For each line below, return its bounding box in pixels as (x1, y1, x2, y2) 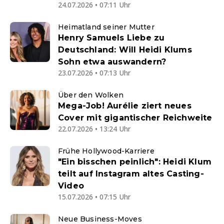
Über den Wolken (58, 90, 123, 99)
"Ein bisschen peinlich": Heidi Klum (58, 157, 211, 166)
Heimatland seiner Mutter (58, 22, 154, 31)
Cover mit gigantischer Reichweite (58, 113, 212, 122)
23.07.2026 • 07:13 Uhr (58, 68, 130, 77)
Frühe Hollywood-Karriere (58, 146, 154, 155)
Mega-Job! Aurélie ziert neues (58, 101, 191, 110)
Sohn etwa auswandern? (58, 57, 166, 66)
